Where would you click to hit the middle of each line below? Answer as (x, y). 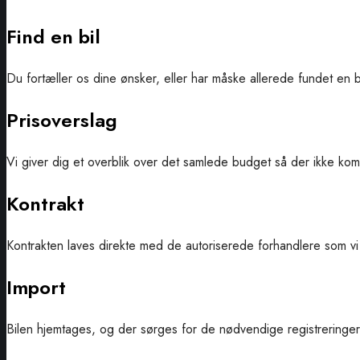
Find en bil (53, 36)
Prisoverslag (62, 120)
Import (36, 287)
